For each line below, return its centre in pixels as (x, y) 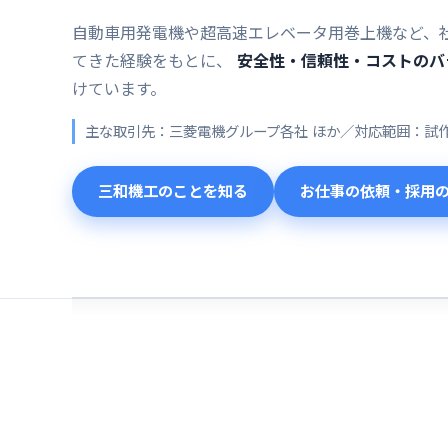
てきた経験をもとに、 (154, 61)
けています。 (119, 89)
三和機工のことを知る (173, 191)
